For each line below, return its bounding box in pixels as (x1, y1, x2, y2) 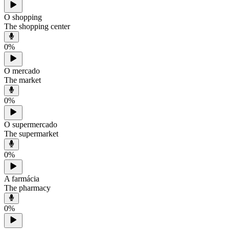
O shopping (4, 12, 42, 21)
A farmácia (4, 174, 39, 183)
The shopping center (4, 21, 70, 31)
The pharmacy (4, 183, 51, 192)
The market (4, 75, 41, 84)
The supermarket (4, 129, 58, 139)
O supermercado (4, 120, 57, 129)
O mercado (4, 66, 40, 75)
